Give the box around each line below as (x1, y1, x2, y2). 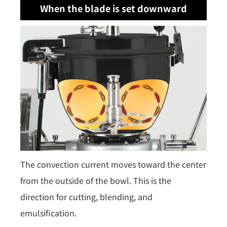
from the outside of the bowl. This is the (20, 174, 171, 186)
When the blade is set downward (40, 1, 187, 15)
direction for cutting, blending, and (20, 190, 153, 203)
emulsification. (20, 206, 77, 219)
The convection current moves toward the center (20, 158, 206, 170)
